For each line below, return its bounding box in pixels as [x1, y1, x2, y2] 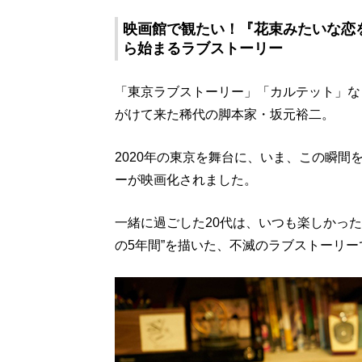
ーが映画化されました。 [115, 173, 257, 187]
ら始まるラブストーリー [123, 40, 283, 57]
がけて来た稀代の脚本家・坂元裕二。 [115, 107, 335, 121]
